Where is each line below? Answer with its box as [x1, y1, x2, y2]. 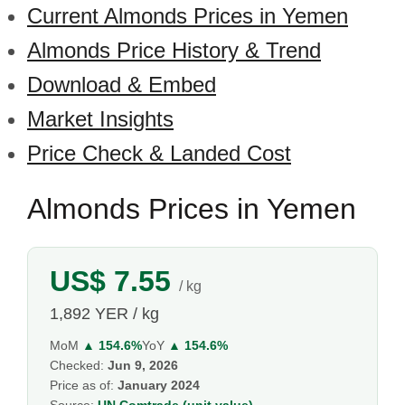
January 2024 [118, 378, 200, 392]
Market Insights [27, 107, 174, 131]
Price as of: [50, 378, 118, 392]
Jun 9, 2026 [108, 358, 178, 372]
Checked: [50, 358, 108, 372]
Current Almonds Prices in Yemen [27, 4, 348, 28]
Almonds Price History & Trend [27, 38, 321, 62]
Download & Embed [27, 72, 216, 97]
